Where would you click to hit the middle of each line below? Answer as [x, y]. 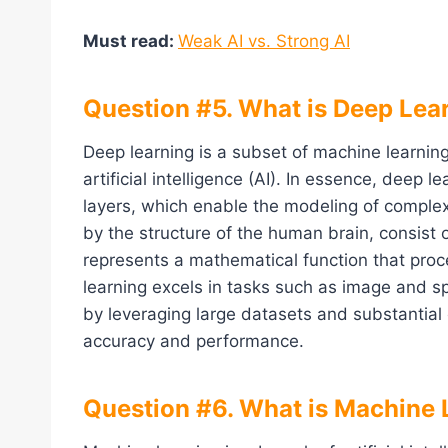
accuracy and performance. [193, 341]
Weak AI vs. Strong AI [264, 41]
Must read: [130, 41]
